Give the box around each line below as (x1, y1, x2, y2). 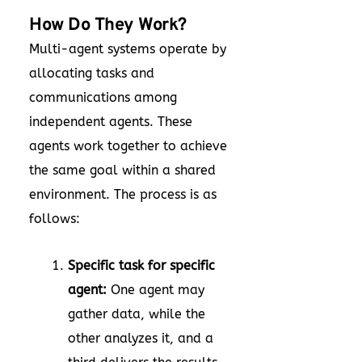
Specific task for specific (68, 258, 215, 273)
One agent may (111, 282, 204, 297)
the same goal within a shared (29, 162, 216, 178)
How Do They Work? (29, 15, 187, 36)
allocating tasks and (29, 65, 154, 81)
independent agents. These (29, 114, 192, 129)
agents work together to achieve (29, 138, 227, 154)
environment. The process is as (29, 187, 217, 202)
